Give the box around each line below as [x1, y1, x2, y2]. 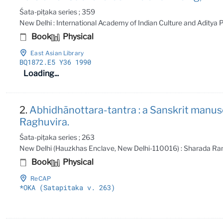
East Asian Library [30, 49, 84, 57]
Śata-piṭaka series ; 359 [19, 7, 96, 16]
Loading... [23, 68, 59, 78]
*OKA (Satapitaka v [19, 182, 92, 192]
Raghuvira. [19, 115, 70, 128]
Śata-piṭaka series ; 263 [19, 132, 95, 141]
